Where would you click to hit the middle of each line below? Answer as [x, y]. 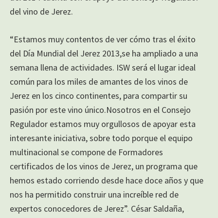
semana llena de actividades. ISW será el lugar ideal [103, 67]
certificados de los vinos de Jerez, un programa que [104, 166]
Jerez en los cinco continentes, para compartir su [99, 95]
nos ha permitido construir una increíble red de [94, 194]
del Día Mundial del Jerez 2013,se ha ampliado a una [104, 53]
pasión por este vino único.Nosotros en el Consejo [100, 109]
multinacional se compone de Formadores [86, 152]
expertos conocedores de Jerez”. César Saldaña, [97, 208]
